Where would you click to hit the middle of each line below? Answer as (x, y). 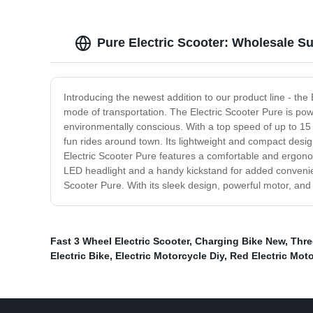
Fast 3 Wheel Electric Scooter (120, 241)
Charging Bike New (240, 241)
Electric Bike (80, 256)
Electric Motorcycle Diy (170, 256)
